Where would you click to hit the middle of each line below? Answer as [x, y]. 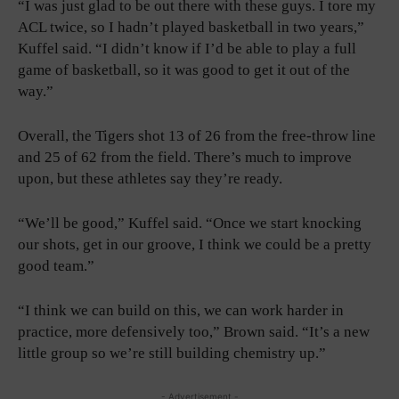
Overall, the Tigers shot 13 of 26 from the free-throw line [197, 135]
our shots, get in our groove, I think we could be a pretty [195, 244]
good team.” [56, 265]
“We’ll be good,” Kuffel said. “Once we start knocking [190, 223]
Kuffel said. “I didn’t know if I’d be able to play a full [187, 48]
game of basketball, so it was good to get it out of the [184, 69]
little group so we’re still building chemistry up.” [172, 353]
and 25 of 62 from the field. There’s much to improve [185, 157]
